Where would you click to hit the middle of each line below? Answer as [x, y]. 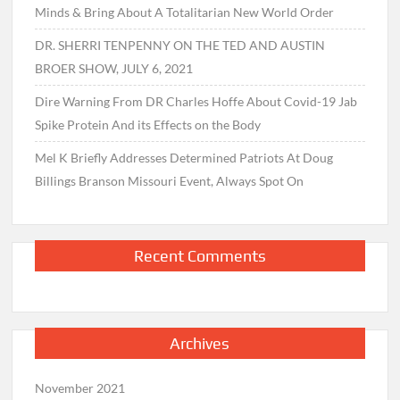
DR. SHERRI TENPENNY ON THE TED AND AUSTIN [180, 46]
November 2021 [80, 387]
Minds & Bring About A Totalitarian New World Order [185, 12]
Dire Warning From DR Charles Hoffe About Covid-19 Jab [196, 102]
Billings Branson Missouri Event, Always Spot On [170, 181]
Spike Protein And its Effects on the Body [148, 125]
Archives [200, 343]
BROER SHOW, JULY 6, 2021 [114, 69]
